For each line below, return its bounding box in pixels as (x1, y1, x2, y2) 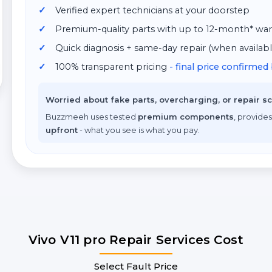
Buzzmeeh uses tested (46, 112, 138, 121)
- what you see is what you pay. (78, 125, 200, 135)
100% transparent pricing (55, 61, 169, 72)
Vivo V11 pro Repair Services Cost (28, 233, 244, 247)
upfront (46, 125, 78, 135)
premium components (138, 112, 234, 121)
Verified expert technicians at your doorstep (55, 5, 250, 16)
